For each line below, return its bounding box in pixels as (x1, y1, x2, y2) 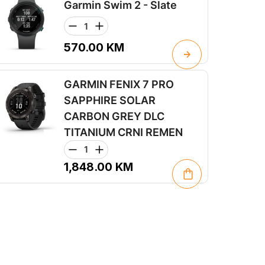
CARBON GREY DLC (64, 109, 164, 122)
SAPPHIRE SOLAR (64, 93, 156, 106)
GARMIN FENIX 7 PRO (64, 77, 174, 91)
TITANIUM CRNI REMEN (64, 125, 183, 138)
